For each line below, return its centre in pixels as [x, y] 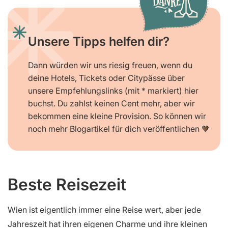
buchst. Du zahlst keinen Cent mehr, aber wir [111, 104]
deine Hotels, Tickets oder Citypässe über [106, 78]
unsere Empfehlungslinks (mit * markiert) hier [113, 91]
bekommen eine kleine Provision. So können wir [117, 116]
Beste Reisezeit [67, 185]
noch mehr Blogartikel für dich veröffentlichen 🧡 [119, 129]
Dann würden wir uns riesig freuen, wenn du [110, 65]
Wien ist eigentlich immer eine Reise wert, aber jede [104, 210]
